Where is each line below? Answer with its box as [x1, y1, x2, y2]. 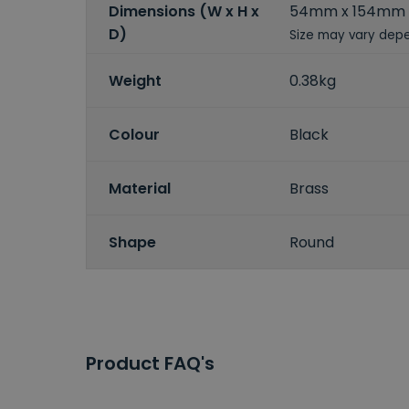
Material [109, 177, 171, 199]
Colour [109, 123, 160, 145]
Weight [109, 69, 162, 91]
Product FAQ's [86, 351, 215, 377]
